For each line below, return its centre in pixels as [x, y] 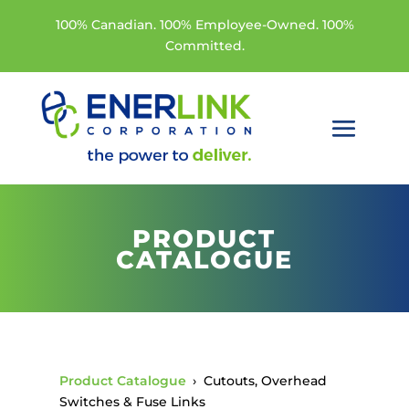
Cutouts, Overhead [265, 380]
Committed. [205, 46]
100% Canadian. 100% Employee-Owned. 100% [205, 25]
